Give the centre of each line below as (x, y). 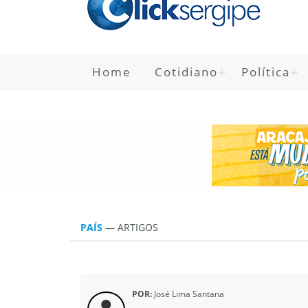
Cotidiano (186, 72)
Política (266, 72)
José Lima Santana (188, 294)
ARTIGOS (138, 227)
